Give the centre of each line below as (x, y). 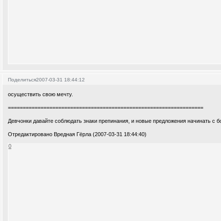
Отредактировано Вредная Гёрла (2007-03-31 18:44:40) (77, 134)
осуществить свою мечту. (41, 94)
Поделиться (22, 80)
